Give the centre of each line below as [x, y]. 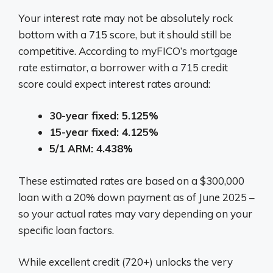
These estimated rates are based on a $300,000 [131, 180]
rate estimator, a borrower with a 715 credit [123, 67]
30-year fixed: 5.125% [104, 115]
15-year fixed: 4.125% [104, 132]
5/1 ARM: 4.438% [91, 148]
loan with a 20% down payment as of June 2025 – [136, 197]
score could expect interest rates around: [114, 83]
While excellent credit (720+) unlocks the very [126, 262]
